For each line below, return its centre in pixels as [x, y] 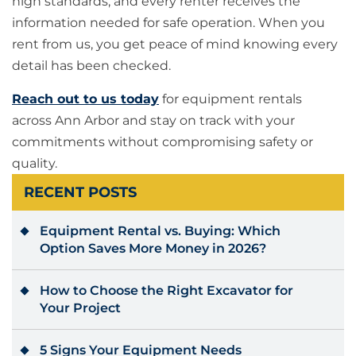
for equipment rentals [230, 99]
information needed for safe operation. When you [168, 23]
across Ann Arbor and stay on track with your [153, 121]
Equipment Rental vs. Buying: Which [160, 231]
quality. [35, 164]
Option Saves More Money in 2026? [153, 249]
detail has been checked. [91, 66]
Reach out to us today [85, 99]
